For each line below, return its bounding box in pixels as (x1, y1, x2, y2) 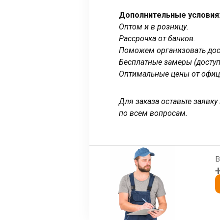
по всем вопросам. (119, 109, 188, 118)
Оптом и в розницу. (119, 22, 189, 32)
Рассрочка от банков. (119, 34, 195, 44)
